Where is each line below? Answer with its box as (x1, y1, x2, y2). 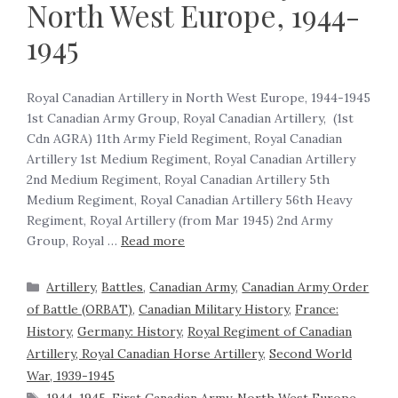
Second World (269, 346, 352, 362)
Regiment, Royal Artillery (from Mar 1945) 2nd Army (27, 212, 332, 229)
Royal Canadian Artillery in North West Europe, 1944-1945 (27, 90, 370, 107)
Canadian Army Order (242, 279, 370, 296)
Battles (101, 279, 144, 296)
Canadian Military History (139, 301, 289, 318)
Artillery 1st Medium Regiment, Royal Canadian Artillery (27, 151, 355, 168)
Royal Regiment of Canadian (187, 323, 352, 340)
